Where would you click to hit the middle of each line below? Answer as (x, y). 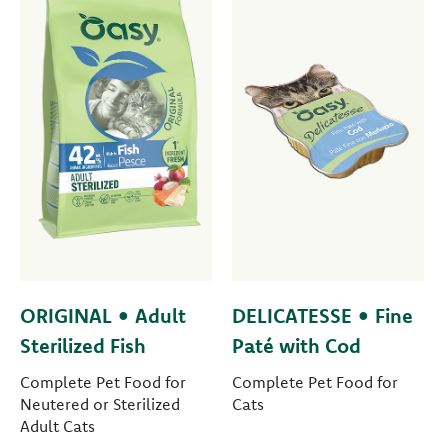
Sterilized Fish (83, 346)
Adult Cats (57, 426)
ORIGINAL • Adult (103, 316)
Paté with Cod (296, 346)
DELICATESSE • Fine (322, 316)
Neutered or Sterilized (100, 404)
